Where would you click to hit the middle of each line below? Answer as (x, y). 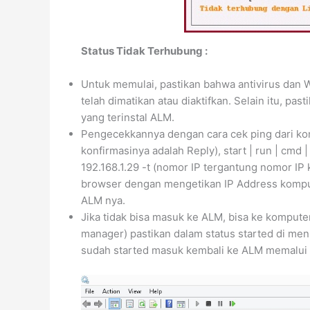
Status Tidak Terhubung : (144, 51)
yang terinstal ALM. (128, 117)
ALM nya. (103, 200)
